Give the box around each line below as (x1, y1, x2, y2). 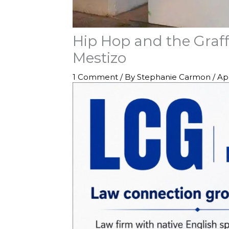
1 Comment (73, 72, 118, 82)
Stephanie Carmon (137, 72, 213, 82)
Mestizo (73, 49, 126, 66)
